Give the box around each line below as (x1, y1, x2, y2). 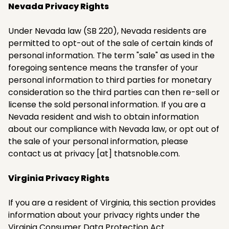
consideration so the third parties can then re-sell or (8, 86, 220, 98)
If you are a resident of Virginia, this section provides (8, 196, 216, 209)
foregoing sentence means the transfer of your (8, 61, 198, 74)
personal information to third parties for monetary (8, 74, 212, 86)
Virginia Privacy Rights (8, 172, 109, 184)
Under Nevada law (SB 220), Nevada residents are (8, 25, 207, 37)
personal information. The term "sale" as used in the (8, 49, 215, 61)
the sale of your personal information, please (8, 135, 188, 147)
